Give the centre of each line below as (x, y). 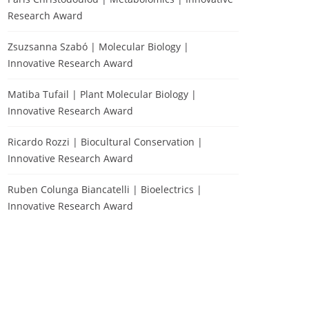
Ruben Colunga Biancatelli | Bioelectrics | (105, 189)
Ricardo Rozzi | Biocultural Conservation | (105, 142)
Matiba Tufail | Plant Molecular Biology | (102, 94)
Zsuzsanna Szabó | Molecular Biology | (98, 47)
